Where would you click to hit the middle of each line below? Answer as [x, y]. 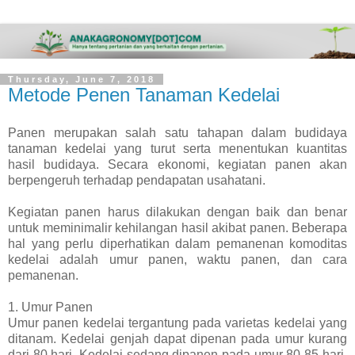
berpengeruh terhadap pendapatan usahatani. [138, 180]
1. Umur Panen [50, 307]
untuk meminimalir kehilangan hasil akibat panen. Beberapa [177, 227]
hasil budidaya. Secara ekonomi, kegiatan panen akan [177, 164]
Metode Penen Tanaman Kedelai [144, 94]
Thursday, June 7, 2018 [82, 79]
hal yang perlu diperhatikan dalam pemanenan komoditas [177, 243]
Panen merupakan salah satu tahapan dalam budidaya [177, 132]
